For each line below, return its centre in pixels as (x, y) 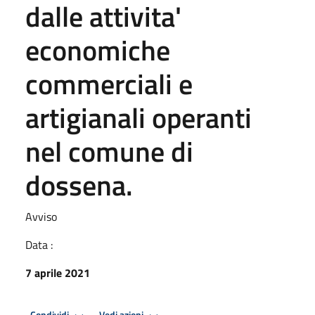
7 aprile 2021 (58, 272)
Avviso (41, 216)
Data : (39, 244)
